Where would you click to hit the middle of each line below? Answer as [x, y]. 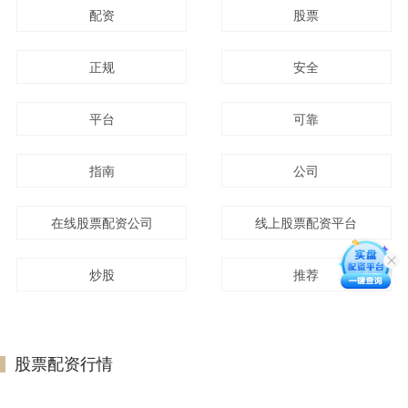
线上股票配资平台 [306, 222]
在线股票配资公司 [102, 222]
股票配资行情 [64, 362]
